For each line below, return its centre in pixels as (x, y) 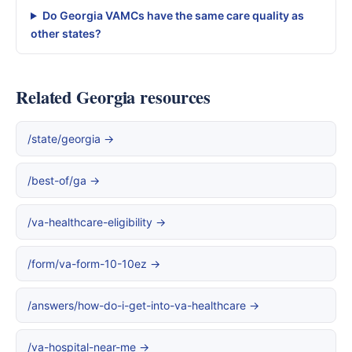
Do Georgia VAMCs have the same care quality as (173, 15)
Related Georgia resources (114, 97)
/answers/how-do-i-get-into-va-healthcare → (143, 305)
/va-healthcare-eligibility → (97, 222)
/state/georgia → (71, 139)
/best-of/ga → (64, 180)
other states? (66, 33)
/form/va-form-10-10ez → (94, 264)
